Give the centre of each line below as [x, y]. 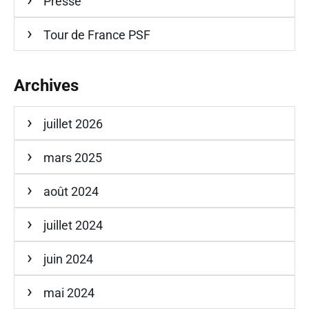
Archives [46, 85]
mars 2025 [73, 157]
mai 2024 [69, 292]
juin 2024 [68, 259]
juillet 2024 [73, 225]
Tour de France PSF [97, 34]
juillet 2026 [73, 123]
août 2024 [71, 191]
